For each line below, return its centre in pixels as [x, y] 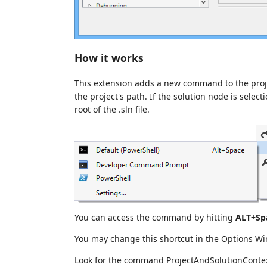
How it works [109, 58]
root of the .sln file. [112, 109]
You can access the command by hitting [155, 217]
